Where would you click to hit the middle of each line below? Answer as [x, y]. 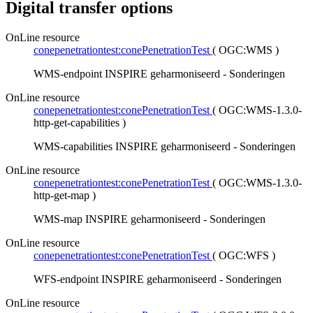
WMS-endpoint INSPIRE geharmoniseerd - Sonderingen [159, 74]
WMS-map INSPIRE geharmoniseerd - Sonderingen [150, 219]
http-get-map [61, 196]
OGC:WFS [244, 256]
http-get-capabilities [77, 123]
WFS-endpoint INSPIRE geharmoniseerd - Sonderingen [158, 279]
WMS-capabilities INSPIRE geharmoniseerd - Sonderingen [165, 147]
